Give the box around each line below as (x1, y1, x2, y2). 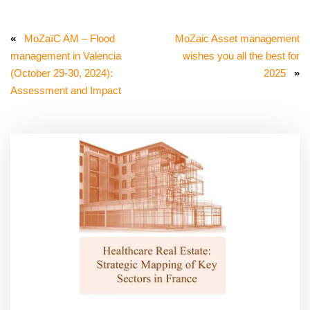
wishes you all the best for (183, 49, 300, 62)
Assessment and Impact (10, 84, 121, 96)
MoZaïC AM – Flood (24, 32, 115, 44)
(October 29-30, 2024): (10, 66, 113, 79)
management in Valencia (10, 49, 121, 62)
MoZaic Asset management (175, 32, 300, 44)
